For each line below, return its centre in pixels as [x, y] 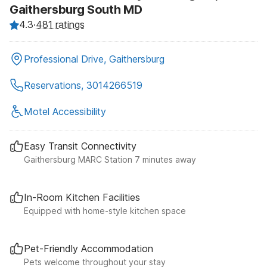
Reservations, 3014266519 [83, 86]
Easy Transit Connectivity [80, 146]
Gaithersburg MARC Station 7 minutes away [110, 160]
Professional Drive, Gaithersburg [94, 59]
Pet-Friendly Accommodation [89, 249]
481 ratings [60, 25]
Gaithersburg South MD [76, 10]
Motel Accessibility [65, 112]
